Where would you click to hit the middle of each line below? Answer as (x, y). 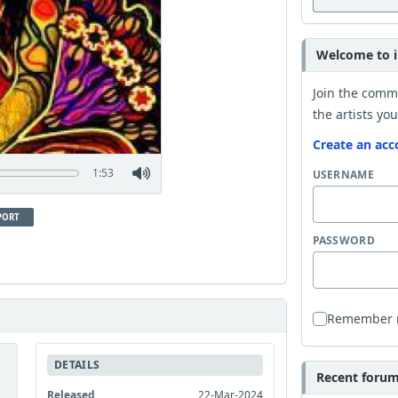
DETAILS (77, 364)
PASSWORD (343, 240)
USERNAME (343, 175)
